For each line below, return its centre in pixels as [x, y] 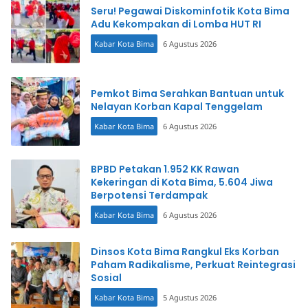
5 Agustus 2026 [190, 298]
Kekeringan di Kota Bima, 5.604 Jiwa [182, 183]
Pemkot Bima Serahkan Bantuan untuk [187, 93]
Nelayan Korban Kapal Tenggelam [177, 106]
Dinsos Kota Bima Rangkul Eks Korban [185, 252]
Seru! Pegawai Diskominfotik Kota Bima [190, 11]
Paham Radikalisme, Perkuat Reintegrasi [193, 265]
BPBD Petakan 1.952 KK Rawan [165, 169]
